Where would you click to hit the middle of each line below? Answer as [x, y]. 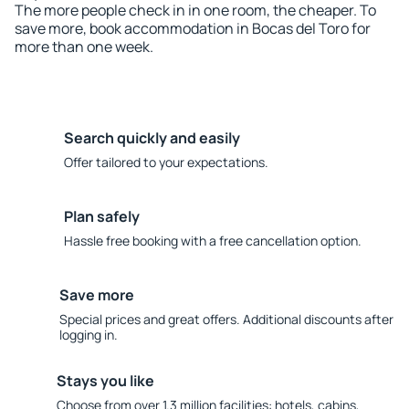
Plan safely [102, 216]
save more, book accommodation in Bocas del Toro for [193, 28]
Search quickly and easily [152, 138]
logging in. [88, 335]
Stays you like [105, 381]
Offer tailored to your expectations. [166, 162]
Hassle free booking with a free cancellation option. [213, 241]
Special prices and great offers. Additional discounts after [226, 319]
